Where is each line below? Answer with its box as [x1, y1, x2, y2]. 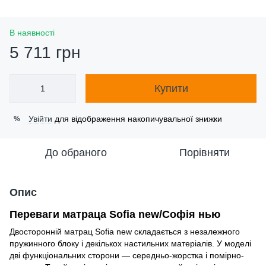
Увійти [28, 114, 52, 123]
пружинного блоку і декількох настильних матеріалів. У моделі [9, 239, 251, 249]
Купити [154, 83, 188, 94]
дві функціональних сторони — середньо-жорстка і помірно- [9, 251, 244, 261]
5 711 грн [9, 43, 80, 62]
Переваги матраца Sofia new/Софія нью [9, 208, 220, 220]
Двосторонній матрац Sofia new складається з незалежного [9, 227, 240, 237]
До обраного [45, 147, 107, 159]
